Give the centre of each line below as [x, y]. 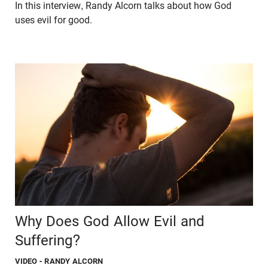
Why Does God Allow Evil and [110, 222]
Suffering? [48, 241]
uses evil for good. [55, 20]
